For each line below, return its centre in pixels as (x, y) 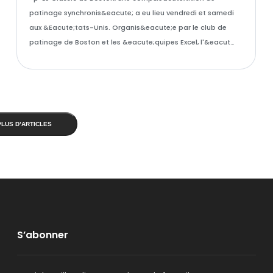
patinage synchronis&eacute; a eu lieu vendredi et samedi (131, 13)
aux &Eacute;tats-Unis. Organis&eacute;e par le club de (128, 27)
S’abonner (42, 235)
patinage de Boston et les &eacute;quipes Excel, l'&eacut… (132, 42)
